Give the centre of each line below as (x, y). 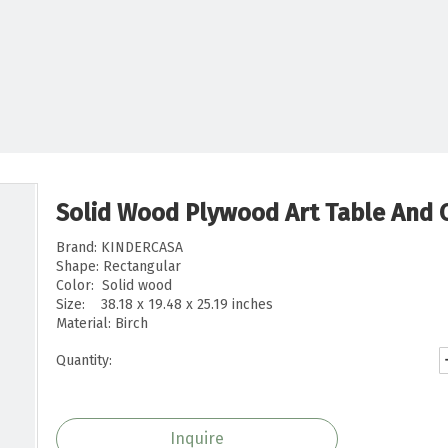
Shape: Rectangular (118, 266)
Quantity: (84, 360)
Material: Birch (102, 323)
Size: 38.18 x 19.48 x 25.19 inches (164, 304)
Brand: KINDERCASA (119, 247)
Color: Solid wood (114, 285)
